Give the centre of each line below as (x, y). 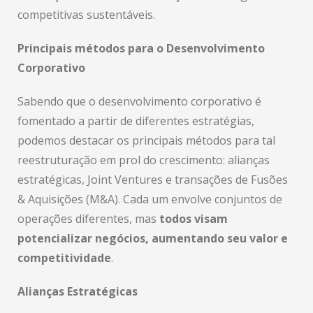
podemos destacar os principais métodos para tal (146, 140)
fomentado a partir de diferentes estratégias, (136, 121)
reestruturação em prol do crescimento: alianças (144, 160)
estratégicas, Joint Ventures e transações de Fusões (153, 180)
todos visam (194, 219)
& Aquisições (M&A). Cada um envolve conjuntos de (150, 199)
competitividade (64, 258)
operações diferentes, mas (88, 219)
